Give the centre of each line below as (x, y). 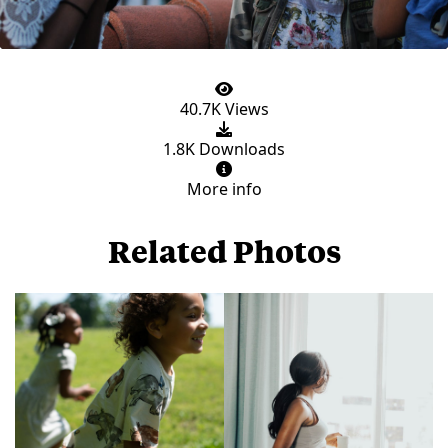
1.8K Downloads (224, 148)
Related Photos (224, 250)
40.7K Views (224, 108)
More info (224, 188)
